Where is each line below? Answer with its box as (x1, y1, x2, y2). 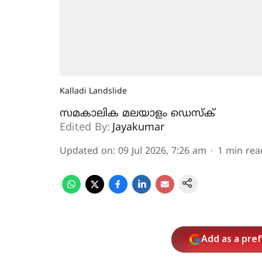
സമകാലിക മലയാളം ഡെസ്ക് (60, 107, 215, 120)
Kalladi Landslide (60, 87, 127, 96)
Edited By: (60, 121, 110, 135)
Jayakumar (112, 121, 164, 135)
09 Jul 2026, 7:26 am (118, 146, 206, 157)
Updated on (60, 146, 113, 157)
